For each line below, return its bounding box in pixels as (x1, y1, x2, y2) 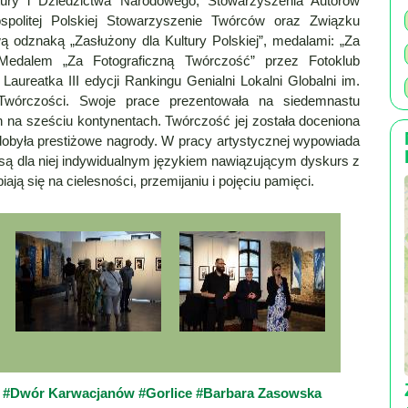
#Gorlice (138, 385, 196, 402)
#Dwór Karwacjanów (2, 385, 138, 402)
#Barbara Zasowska (195, 385, 321, 402)
